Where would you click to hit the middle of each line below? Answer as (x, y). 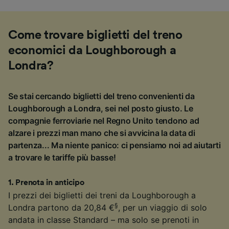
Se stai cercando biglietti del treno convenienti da (101, 96)
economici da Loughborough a (92, 50)
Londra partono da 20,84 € (61, 207)
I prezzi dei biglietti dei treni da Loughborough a (102, 195)
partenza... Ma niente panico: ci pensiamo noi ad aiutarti (114, 145)
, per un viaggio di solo (163, 207)
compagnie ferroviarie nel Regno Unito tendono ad (104, 120)
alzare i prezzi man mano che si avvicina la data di (102, 133)
